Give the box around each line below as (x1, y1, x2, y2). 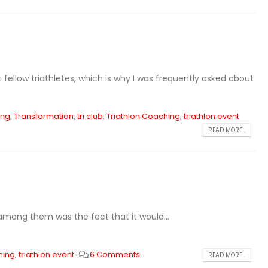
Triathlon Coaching (106, 111, 180, 121)
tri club (77, 111, 103, 121)
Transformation (13, 111, 74, 121)
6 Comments (90, 249, 141, 260)
